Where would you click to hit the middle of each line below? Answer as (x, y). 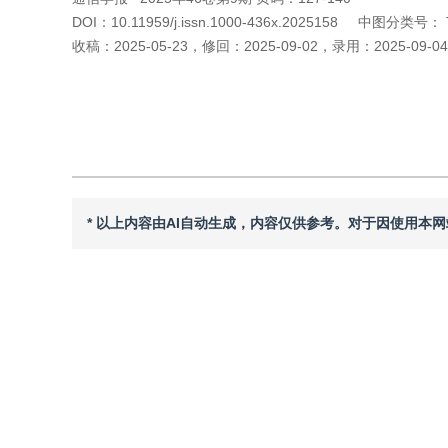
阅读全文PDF (209, 82)
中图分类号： (400, 22)
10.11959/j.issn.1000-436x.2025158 (224, 22)
